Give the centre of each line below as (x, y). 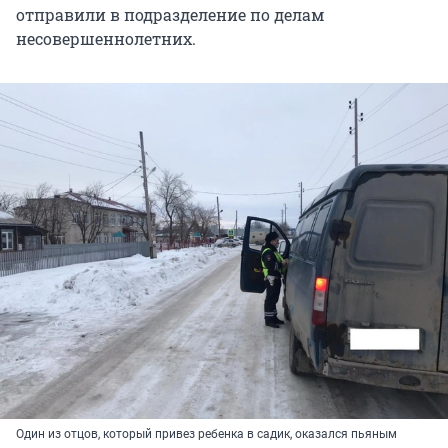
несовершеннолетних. (106, 39)
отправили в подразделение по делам (170, 15)
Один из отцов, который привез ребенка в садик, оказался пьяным (206, 433)
